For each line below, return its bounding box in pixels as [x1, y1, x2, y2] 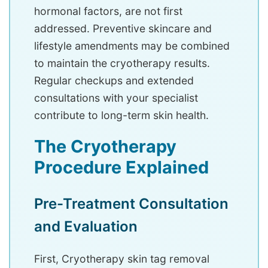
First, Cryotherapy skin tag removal [34, 252, 209, 266]
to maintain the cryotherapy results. [34, 57, 210, 70]
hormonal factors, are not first [34, 5, 182, 18]
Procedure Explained [34, 157, 209, 178]
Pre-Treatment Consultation [34, 195, 229, 213]
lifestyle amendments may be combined [34, 39, 230, 53]
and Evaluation [34, 218, 138, 236]
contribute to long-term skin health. [34, 109, 209, 122]
